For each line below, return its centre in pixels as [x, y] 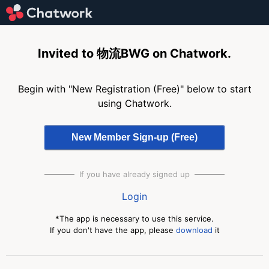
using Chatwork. [134, 103]
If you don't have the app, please [113, 230]
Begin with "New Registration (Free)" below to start [134, 89]
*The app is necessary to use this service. [134, 219]
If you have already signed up [134, 174]
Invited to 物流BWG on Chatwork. [134, 53]
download [194, 230]
